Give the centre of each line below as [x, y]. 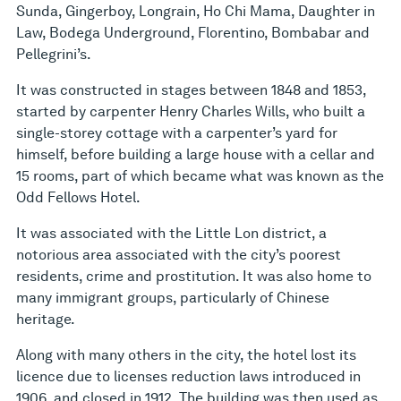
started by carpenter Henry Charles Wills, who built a [191, 112]
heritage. [46, 320]
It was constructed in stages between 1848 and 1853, [191, 90]
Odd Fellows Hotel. [78, 198]
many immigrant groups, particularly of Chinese [173, 298]
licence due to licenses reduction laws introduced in [188, 377]
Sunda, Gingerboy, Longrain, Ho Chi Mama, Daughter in [196, 12]
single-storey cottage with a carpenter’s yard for [177, 133]
